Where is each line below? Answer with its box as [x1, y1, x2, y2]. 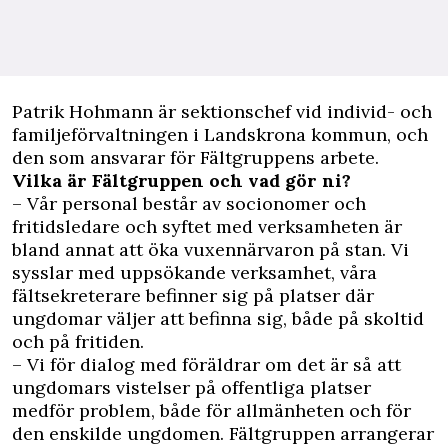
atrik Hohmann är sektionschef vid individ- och [23, 100, 432, 123]
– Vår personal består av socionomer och [12, 192, 366, 215]
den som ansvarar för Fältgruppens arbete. [12, 146, 379, 169]
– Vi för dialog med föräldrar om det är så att [12, 353, 401, 376]
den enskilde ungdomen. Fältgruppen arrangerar [12, 422, 434, 445]
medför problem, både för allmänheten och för [12, 399, 411, 422]
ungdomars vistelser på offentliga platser [12, 376, 371, 399]
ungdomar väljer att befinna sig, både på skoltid [12, 307, 424, 330]
